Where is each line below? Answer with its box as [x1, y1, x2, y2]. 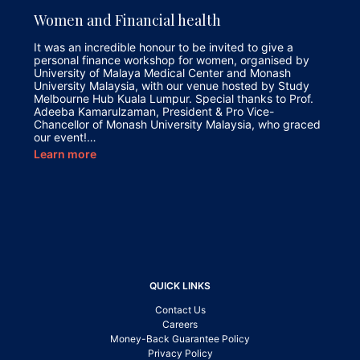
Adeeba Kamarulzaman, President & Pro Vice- [34, 104, 274, 119]
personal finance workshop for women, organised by [34, 53, 309, 67]
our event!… [34, 130, 96, 145]
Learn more [34, 147, 96, 162]
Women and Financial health [34, 10, 221, 31]
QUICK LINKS [149, 280, 211, 292]
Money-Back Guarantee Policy [110, 333, 250, 346]
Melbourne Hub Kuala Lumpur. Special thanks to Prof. [34, 92, 313, 106]
